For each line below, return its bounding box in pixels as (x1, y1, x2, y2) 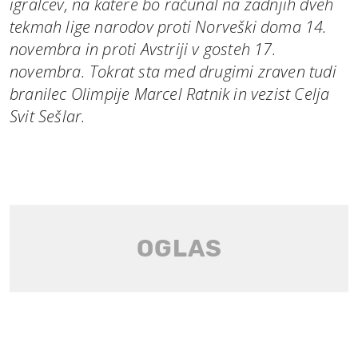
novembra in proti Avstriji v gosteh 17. (10, 38, 276, 60)
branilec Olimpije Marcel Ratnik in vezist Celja (10, 82, 330, 105)
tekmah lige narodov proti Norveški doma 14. (10, 15, 328, 38)
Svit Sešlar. (10, 105, 86, 127)
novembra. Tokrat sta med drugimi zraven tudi (10, 60, 336, 82)
